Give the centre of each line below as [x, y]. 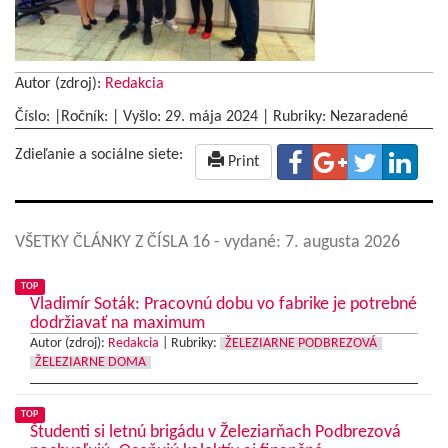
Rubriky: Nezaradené [340, 117]
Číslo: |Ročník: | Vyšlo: [90, 117]
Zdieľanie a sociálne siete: [99, 155]
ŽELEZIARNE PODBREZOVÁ [301, 344]
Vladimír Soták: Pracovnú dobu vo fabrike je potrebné [223, 305]
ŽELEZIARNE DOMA [90, 363]
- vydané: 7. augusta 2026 [307, 243]
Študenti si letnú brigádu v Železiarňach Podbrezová [215, 433]
